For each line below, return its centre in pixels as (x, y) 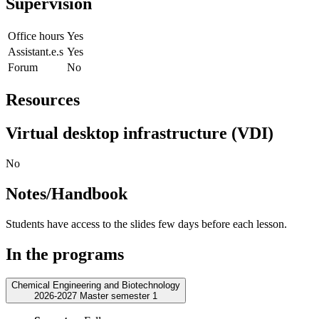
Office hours (36, 36)
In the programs (65, 254)
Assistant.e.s (36, 52)
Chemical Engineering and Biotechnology (96, 286)
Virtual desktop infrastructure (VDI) (140, 133)
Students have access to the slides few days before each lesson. (146, 224)
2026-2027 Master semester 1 (119, 296)
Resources (43, 100)
